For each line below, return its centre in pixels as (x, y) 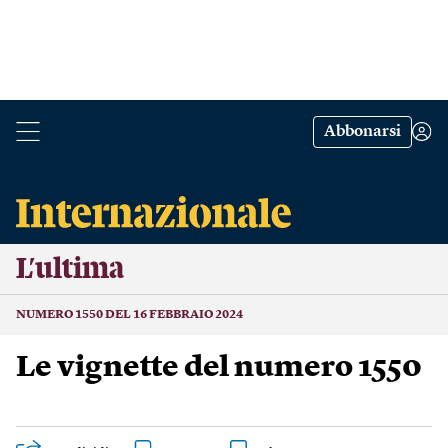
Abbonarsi (362, 132)
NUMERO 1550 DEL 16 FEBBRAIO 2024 (129, 315)
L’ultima (70, 269)
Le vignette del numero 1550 (219, 368)
